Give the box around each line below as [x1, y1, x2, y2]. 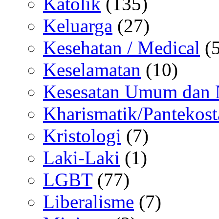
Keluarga [43, 15, 112, 37]
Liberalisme [43, 191, 134, 213]
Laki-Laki [43, 147, 120, 169]
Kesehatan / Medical [43, 37, 200, 59]
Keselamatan [43, 59, 141, 81]
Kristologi [43, 125, 121, 147]
